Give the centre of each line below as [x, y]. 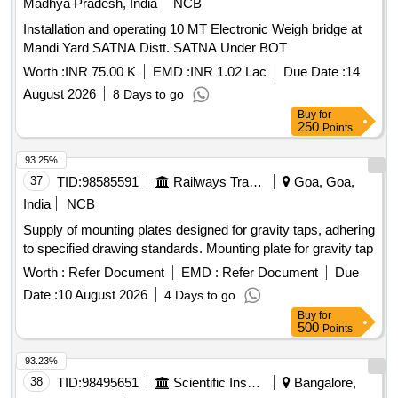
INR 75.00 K [100, 72]
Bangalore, [323, 383]
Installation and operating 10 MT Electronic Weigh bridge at [192, 29]
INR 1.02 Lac [228, 72]
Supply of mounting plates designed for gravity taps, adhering [199, 230]
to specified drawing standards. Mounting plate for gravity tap [198, 249]
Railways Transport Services [255, 182]
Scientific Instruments [254, 383]
